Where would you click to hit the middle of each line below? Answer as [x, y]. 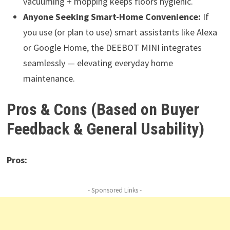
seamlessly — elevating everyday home [98, 63]
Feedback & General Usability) [105, 129]
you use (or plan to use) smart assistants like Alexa [120, 32]
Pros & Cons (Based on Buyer [103, 110]
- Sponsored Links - [115, 190]
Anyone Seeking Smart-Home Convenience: [112, 16]
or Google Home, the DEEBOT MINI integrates [112, 47]
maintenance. [49, 78]
